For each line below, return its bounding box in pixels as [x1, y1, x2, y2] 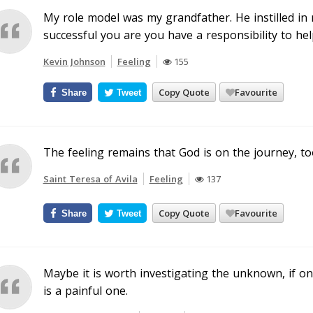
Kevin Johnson [43, 55, 105, 68]
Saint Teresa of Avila [43, 173, 138, 185]
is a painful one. [43, 283, 128, 298]
